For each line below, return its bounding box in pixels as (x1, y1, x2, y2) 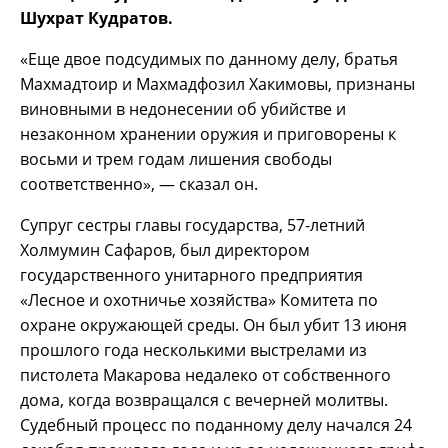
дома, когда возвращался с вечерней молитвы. (20, 389, 388, 412)
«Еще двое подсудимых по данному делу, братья (20, 48, 398, 71)
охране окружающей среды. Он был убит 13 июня (20, 314, 407, 337)
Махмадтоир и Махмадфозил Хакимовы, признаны (20, 73, 415, 96)
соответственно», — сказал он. (20, 173, 258, 196)
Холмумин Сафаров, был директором (20, 239, 310, 262)
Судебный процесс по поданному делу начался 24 (20, 414, 412, 437)
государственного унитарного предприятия (20, 264, 363, 287)
